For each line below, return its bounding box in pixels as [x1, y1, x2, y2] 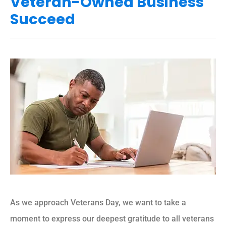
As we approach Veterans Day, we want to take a [10, 198, 186, 208]
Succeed [10, 9, 75, 29]
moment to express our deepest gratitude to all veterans [10, 214, 214, 224]
